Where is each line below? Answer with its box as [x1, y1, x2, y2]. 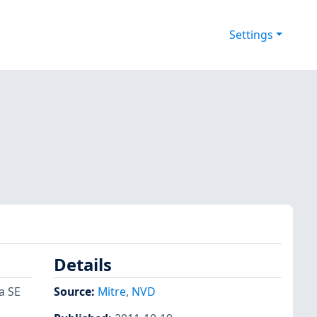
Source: [54, 283, 98, 299]
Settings [229, 27, 273, 43]
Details [54, 253, 112, 277]
